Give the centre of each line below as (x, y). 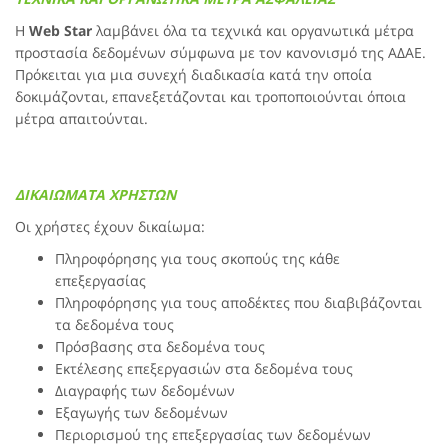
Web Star (60, 30)
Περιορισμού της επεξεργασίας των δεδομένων (213, 434)
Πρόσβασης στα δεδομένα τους (160, 346)
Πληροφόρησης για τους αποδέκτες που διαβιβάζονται (238, 302)
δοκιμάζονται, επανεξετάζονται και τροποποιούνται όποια (210, 96)
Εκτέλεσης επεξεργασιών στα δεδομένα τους (204, 368)
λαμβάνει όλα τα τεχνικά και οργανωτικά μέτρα (253, 30)
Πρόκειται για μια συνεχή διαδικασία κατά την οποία (193, 74)
